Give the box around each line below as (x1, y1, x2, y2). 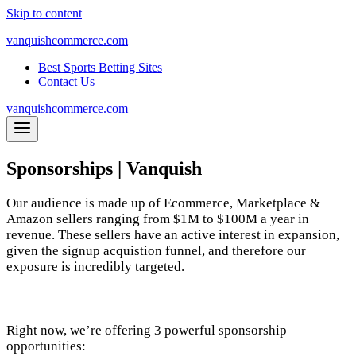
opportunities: (6, 338, 86, 354)
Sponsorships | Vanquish (6, 157, 202, 179)
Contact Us (38, 75, 95, 88)
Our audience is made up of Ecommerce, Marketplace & (6, 195, 320, 211)
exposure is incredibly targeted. (6, 258, 184, 274)
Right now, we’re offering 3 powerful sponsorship (6, 322, 287, 338)
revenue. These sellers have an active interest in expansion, (6, 226, 339, 242)
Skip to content (6, 6, 82, 20)
